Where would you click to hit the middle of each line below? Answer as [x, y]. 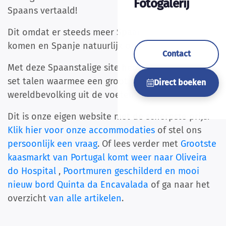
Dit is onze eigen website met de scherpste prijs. [108, 117]
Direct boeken [180, 82]
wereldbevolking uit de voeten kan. [82, 95]
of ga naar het [180, 185]
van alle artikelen [85, 199]
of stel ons [178, 130]
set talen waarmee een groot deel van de [93, 81]
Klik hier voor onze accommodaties [81, 130]
